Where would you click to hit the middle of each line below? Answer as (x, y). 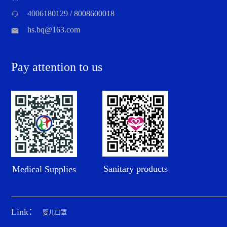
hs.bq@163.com (54, 30)
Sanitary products (135, 169)
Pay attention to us (57, 67)
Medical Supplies (44, 169)
